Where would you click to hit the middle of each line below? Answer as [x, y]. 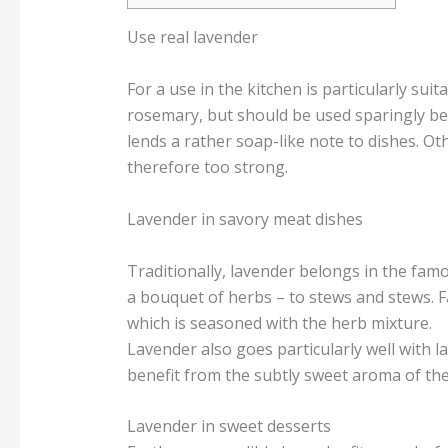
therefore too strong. [207, 167]
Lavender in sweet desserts [228, 426]
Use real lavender [192, 37]
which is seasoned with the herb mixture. [279, 322]
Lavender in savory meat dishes [244, 218]
